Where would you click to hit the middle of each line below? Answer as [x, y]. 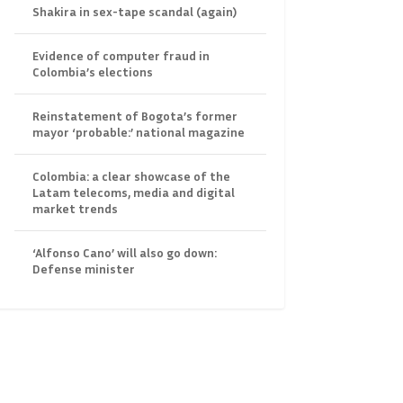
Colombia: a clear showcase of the [131, 175]
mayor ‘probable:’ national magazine [138, 131]
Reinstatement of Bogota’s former [134, 115]
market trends [75, 208]
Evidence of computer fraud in [121, 55]
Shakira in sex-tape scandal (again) [134, 11]
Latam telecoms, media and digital [133, 192]
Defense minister [83, 268]
